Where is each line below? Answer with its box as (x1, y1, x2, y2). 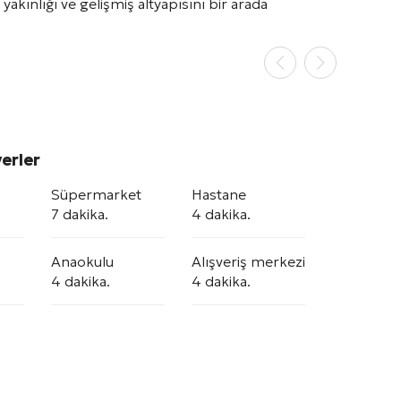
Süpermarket (51, 185, 141, 203)
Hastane (192, 185, 246, 203)
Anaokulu (51, 252, 114, 270)
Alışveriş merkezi (192, 252, 305, 270)
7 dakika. (51, 205, 108, 223)
